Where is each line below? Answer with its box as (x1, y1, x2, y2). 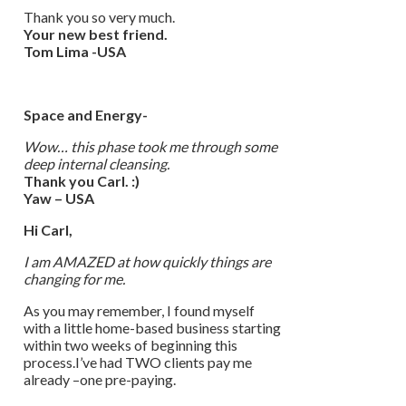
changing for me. (24, 269, 125, 287)
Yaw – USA (24, 188, 94, 207)
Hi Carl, (24, 220, 72, 238)
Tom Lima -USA (24, 42, 126, 60)
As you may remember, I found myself (24, 301, 255, 319)
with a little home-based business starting (24, 318, 281, 336)
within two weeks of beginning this (24, 335, 237, 353)
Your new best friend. (24, 24, 168, 43)
